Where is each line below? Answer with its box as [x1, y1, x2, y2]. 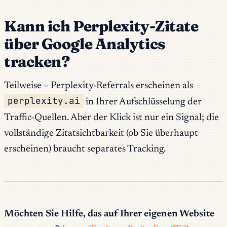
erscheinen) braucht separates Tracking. [4, 144, 166, 154]
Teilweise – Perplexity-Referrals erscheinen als [4, 81, 193, 91]
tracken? [4, 52, 70, 71]
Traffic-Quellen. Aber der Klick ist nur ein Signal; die [4, 112, 219, 123]
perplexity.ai [8, 95, 81, 107]
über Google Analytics [4, 34, 165, 54]
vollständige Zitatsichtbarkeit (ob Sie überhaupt [4, 128, 198, 138]
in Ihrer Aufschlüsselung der [84, 97, 202, 107]
